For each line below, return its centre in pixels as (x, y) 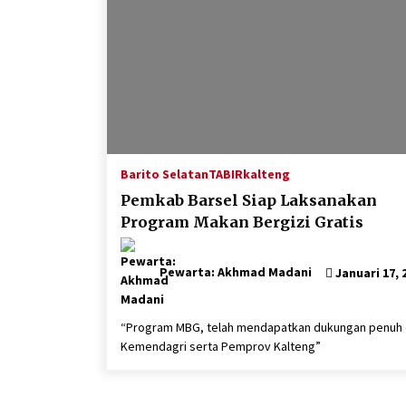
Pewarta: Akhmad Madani (236, 272)
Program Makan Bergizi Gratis (242, 222)
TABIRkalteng (249, 174)
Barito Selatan (164, 174)
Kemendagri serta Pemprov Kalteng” (221, 347)
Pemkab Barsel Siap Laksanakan (249, 201)
